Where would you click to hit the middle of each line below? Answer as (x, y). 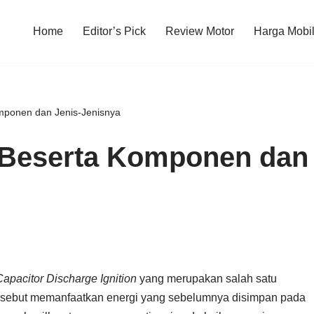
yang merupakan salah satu (207, 278)
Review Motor (200, 32)
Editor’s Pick (114, 32)
